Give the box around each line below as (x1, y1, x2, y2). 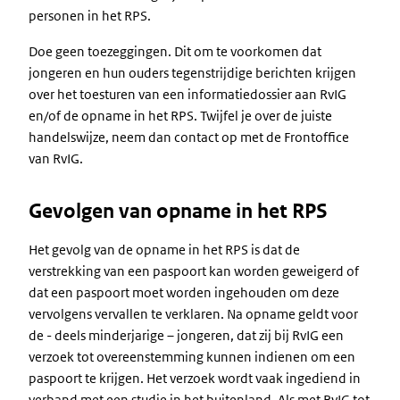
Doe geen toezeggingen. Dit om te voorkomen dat (29, 43, 321, 60)
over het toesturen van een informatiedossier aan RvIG (29, 86, 346, 103)
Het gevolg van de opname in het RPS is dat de (29, 241, 300, 258)
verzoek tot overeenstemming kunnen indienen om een (29, 348, 355, 365)
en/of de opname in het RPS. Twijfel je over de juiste (29, 107, 332, 124)
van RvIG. (29, 150, 83, 167)
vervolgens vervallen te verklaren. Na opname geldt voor (29, 305, 358, 322)
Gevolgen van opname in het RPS (29, 199, 328, 223)
